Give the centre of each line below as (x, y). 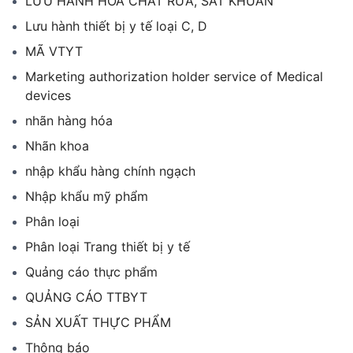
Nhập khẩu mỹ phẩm (87, 196)
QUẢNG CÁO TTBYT (86, 297)
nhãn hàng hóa (69, 120)
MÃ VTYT (54, 51)
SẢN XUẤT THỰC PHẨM (98, 322)
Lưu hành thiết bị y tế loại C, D (116, 26)
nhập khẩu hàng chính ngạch (110, 171)
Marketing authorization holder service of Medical (174, 76)
